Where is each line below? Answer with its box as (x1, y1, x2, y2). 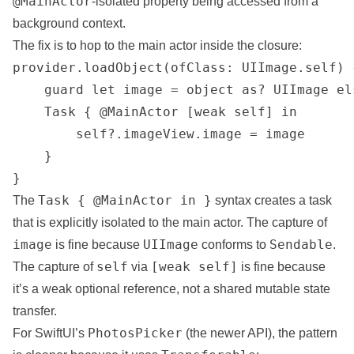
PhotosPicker (88, 326, 183, 341)
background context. (13, 17, 126, 30)
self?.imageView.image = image (13, 126, 305, 141)
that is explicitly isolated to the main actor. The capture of (13, 216, 327, 229)
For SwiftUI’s (13, 326, 88, 340)
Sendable (269, 237, 333, 252)
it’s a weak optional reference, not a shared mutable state (13, 282, 330, 296)
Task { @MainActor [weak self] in (13, 104, 297, 119)
